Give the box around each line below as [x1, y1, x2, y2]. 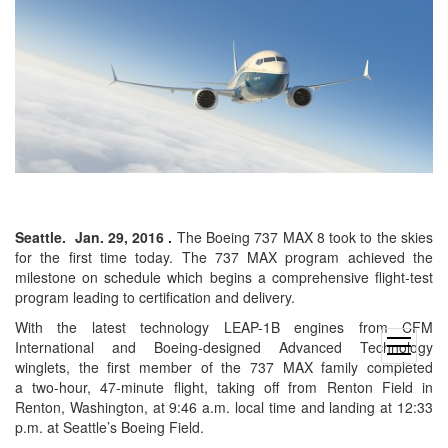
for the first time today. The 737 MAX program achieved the [15, 247, 433, 268]
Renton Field [326, 377, 413, 398]
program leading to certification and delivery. [15, 287, 295, 308]
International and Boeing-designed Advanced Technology [15, 337, 433, 358]
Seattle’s [63, 417, 117, 438]
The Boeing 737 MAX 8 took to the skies [172, 227, 434, 248]
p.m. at [15, 417, 63, 438]
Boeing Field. [117, 417, 204, 438]
